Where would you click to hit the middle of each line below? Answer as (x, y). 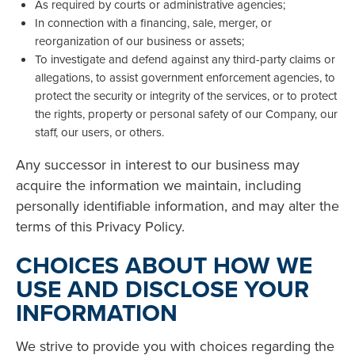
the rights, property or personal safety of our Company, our (186, 114)
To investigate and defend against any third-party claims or (185, 59)
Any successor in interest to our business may (158, 165)
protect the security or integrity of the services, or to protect (186, 96)
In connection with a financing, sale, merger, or (153, 23)
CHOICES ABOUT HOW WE (164, 265)
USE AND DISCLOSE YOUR (162, 289)
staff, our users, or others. (99, 132)
